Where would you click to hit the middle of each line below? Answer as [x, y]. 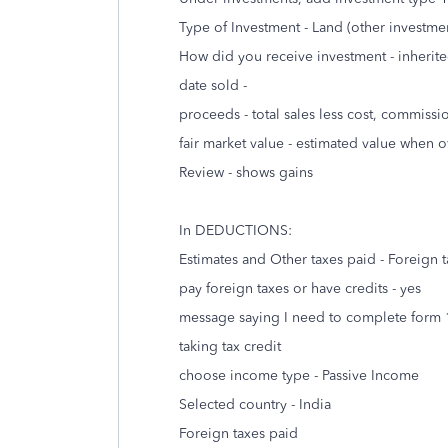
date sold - [215, 85]
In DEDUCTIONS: [235, 230]
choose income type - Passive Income [299, 375]
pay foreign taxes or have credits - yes [300, 288]
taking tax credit [230, 346]
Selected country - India [255, 404]
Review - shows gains [246, 172]
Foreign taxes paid [238, 433]
